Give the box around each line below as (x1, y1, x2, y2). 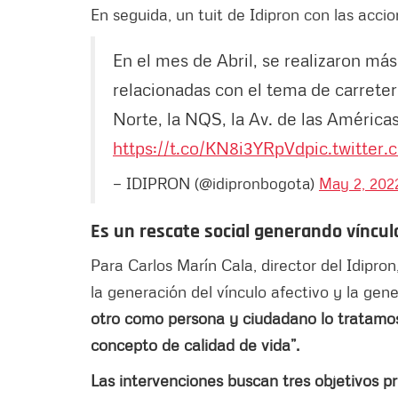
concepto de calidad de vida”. (91, 334, 304, 354)
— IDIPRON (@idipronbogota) (113, 172, 319, 193)
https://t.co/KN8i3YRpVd (113, 136, 305, 158)
